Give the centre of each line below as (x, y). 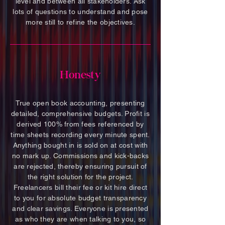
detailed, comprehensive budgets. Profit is (80, 114)
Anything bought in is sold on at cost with (80, 145)
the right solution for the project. (80, 177)
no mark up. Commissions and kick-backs (80, 156)
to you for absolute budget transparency (80, 198)
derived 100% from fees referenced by (80, 124)
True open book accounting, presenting (80, 103)
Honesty (80, 76)
